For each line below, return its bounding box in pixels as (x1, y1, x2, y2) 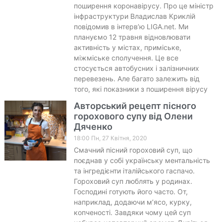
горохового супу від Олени (73, 111, 193, 121)
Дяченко (73, 121, 112, 132)
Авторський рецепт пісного (73, 100, 196, 111)
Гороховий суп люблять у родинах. (73, 176, 192, 185)
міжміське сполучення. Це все (73, 53, 178, 62)
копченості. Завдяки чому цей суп (73, 208, 191, 217)
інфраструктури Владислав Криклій (73, 11, 195, 20)
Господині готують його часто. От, (73, 187, 188, 196)
